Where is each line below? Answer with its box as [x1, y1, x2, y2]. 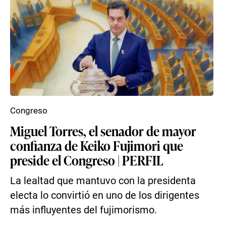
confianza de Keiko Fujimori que [10, 136, 183, 154]
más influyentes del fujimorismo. [10, 204, 157, 216]
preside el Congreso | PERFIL [10, 151, 163, 169]
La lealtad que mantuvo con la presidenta [10, 175, 196, 187]
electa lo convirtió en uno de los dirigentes [10, 190, 199, 201]
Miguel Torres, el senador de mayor [10, 122, 196, 140]
